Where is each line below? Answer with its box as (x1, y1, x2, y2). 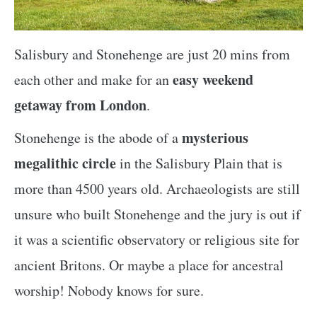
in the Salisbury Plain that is (116, 154, 282, 173)
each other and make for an (14, 70, 173, 90)
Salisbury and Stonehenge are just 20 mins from (14, 45, 290, 64)
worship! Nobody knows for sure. (14, 281, 204, 301)
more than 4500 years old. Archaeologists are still (14, 179, 300, 199)
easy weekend (173, 69, 253, 91)
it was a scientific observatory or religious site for (14, 230, 299, 250)
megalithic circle (14, 153, 116, 174)
